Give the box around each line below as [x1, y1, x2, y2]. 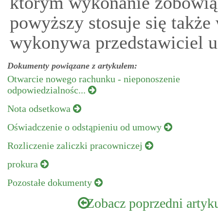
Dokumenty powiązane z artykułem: [7, 61, 137, 71]
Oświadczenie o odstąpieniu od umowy [7, 122, 164, 132]
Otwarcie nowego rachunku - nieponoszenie [7, 73, 180, 84]
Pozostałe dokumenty [7, 177, 94, 188]
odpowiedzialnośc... [7, 85, 88, 95]
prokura [7, 159, 40, 169]
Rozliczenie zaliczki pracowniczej [7, 140, 145, 151]
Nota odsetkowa [7, 103, 73, 114]
